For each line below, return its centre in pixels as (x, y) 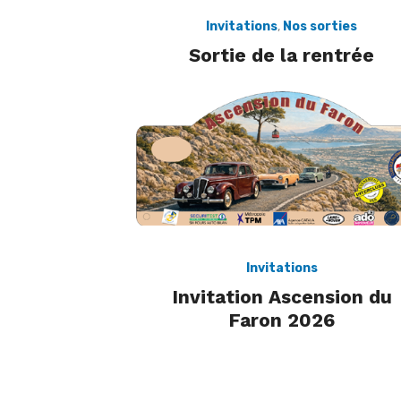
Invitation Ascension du (282, 297)
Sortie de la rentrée (282, 55)
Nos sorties (320, 26)
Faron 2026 (282, 320)
